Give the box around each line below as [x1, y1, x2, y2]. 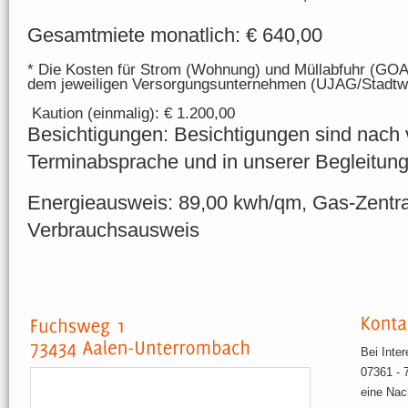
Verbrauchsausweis [27, 219, 199, 242]
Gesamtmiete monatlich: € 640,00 [27, 24, 322, 47]
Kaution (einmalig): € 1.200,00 [32, 105, 235, 123]
